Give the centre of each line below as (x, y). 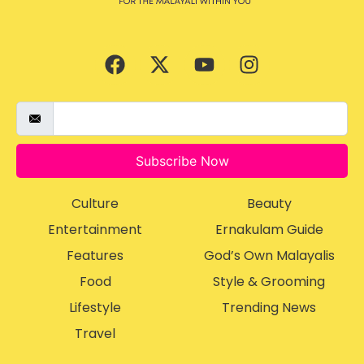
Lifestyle (95, 307)
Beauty (269, 203)
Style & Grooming (269, 281)
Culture (95, 203)
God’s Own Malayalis (269, 255)
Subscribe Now (182, 160)
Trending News (269, 307)
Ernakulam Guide (269, 229)
